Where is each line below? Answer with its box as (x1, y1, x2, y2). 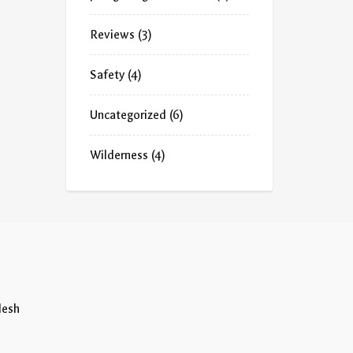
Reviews (89, 28, 135, 42)
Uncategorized (89, 108, 166, 122)
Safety (89, 68, 124, 82)
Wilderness (89, 148, 148, 162)
